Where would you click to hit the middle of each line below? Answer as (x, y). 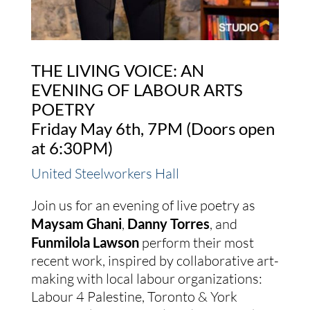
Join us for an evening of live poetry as (143, 205)
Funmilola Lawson (85, 242)
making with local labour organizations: (146, 278)
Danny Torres (168, 223)
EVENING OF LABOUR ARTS (137, 89)
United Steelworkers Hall (105, 173)
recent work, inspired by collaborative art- (155, 260)
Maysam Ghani (76, 223)
